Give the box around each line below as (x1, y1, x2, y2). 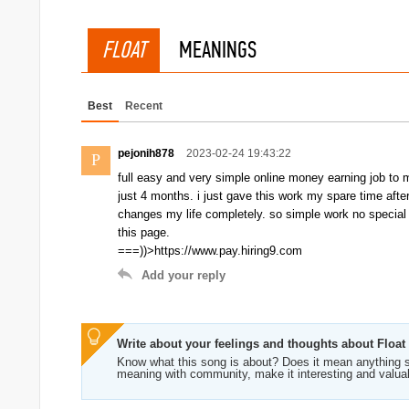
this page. (118, 225, 170, 239)
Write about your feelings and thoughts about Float (117, 337, 405, 351)
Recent (125, 100, 163, 112)
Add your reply (142, 268, 225, 282)
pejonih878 (118, 147, 177, 160)
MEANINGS (179, 36, 257, 64)
